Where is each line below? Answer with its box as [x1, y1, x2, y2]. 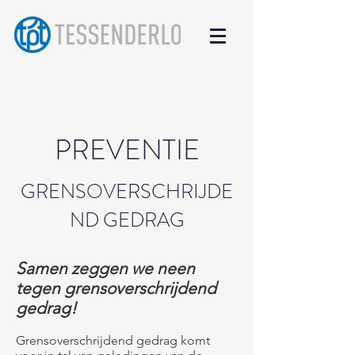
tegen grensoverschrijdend [16, 278, 216, 298]
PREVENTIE [54, 130, 200, 170]
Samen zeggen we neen [16, 258, 195, 278]
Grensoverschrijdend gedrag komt [16, 333, 210, 348]
